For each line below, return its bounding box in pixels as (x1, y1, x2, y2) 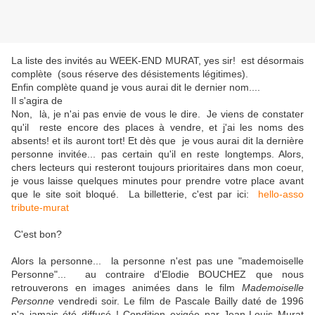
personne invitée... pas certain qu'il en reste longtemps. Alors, (11, 148, 304, 160)
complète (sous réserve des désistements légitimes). (11, 68, 251, 80)
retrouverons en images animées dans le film (11, 282, 242, 294)
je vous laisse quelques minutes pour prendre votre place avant (11, 175, 304, 187)
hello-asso (258, 188, 304, 200)
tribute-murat (11, 202, 69, 214)
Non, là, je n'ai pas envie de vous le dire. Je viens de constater (11, 108, 304, 120)
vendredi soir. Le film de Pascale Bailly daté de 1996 (54, 295, 304, 307)
